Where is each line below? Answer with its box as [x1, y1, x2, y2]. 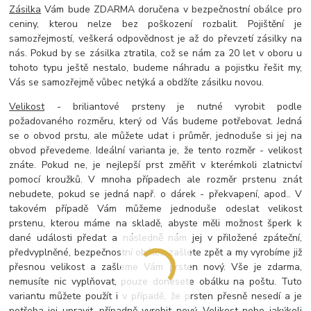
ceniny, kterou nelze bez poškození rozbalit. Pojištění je [9, 17, 302, 31]
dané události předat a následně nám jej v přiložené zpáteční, [9, 230, 302, 244]
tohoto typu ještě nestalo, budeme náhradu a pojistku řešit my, [9, 60, 302, 74]
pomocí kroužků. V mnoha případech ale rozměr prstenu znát [9, 172, 302, 186]
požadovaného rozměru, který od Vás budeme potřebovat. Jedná [9, 114, 302, 128]
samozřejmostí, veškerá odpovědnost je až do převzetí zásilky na [9, 31, 302, 45]
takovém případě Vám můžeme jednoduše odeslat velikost [9, 201, 302, 215]
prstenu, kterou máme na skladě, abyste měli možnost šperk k [9, 216, 302, 230]
